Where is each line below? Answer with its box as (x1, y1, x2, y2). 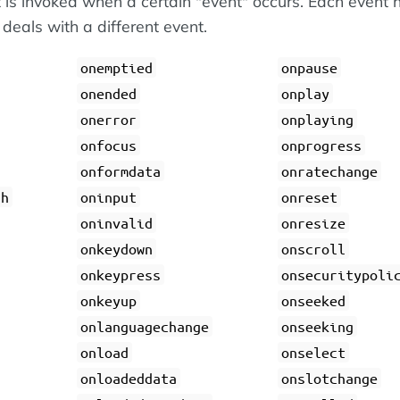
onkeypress (80, 266, 162, 284)
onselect (280, 344, 346, 362)
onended (80, 85, 137, 103)
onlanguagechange (80, 318, 210, 336)
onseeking (280, 318, 354, 336)
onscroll (280, 240, 346, 258)
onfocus (80, 137, 137, 154)
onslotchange (280, 370, 378, 387)
